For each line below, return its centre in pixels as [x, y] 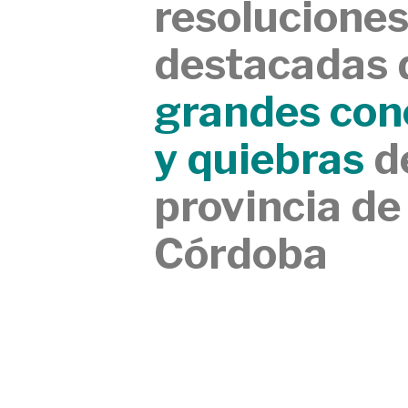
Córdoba [241, 253]
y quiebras [260, 158]
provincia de [278, 205]
